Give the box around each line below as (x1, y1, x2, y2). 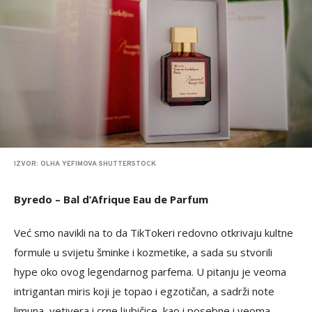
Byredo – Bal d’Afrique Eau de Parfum (14, 192, 208, 206)
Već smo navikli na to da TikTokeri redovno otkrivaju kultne (14, 225, 293, 240)
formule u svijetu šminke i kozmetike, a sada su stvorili (14, 244, 272, 259)
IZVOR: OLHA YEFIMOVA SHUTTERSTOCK (14, 159, 156, 169)
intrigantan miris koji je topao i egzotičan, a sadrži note (14, 283, 274, 298)
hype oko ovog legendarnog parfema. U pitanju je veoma (14, 264, 286, 279)
